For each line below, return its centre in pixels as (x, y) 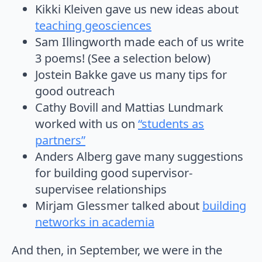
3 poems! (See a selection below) (123, 58)
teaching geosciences (93, 25)
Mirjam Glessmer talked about (119, 205)
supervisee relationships (101, 189)
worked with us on (87, 123)
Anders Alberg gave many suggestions (139, 156)
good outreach (75, 91)
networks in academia (95, 222)
